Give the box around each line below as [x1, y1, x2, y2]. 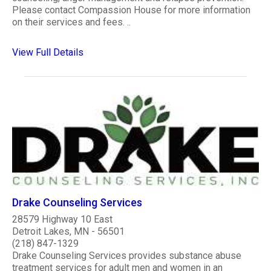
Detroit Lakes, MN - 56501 [12, 225, 125, 237]
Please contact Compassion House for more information [12, 4, 250, 16]
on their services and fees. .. [12, 16, 131, 28]
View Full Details [12, 47, 83, 59]
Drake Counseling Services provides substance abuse [12, 249, 241, 261]
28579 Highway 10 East [12, 213, 113, 225]
